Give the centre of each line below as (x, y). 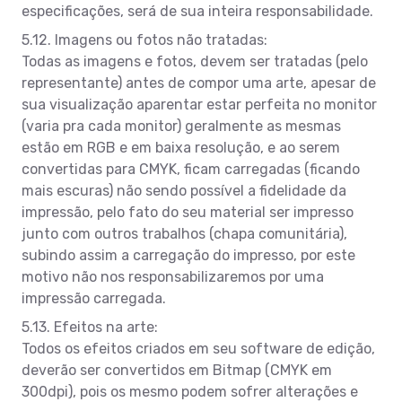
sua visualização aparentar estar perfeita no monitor (199, 104)
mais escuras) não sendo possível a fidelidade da (184, 190)
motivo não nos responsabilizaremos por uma (173, 276)
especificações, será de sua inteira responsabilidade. (197, 11)
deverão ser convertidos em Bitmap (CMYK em (177, 370)
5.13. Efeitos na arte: (90, 327)
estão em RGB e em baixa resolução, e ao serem (181, 147)
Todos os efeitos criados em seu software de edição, (198, 348)
